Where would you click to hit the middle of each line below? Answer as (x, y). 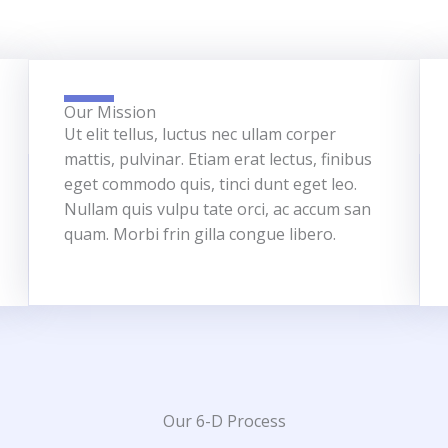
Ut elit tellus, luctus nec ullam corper (200, 134)
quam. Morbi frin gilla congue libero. (200, 234)
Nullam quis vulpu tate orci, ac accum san (218, 209)
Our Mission (110, 112)
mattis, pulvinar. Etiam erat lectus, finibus (218, 159)
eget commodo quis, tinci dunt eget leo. (211, 184)
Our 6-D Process (224, 421)
